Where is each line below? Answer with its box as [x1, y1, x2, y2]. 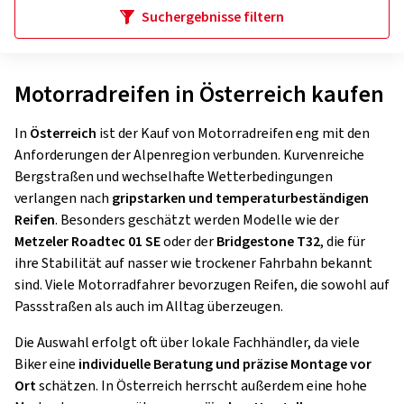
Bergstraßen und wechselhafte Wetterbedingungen [14, 167, 333, 187]
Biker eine [14, 354, 78, 374]
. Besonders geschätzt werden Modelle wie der [55, 210, 339, 230]
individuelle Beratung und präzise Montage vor [78, 354, 372, 374]
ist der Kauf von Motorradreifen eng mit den [96, 124, 370, 143]
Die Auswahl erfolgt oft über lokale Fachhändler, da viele [14, 333, 360, 353]
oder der [161, 232, 216, 252]
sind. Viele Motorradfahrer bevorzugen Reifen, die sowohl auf [14, 275, 390, 295]
